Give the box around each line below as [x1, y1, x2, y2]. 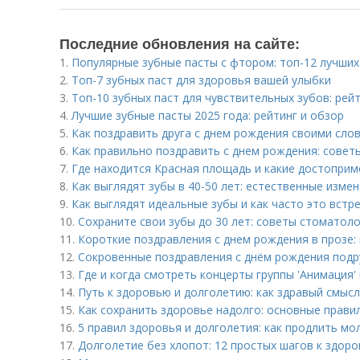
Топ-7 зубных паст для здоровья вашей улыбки [72, 72, 331, 88]
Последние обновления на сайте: [59, 33, 300, 54]
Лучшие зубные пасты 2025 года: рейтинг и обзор [72, 108, 344, 123]
